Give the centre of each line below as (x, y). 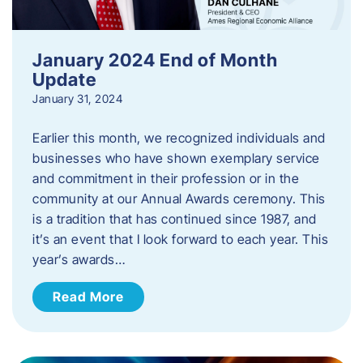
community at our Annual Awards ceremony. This (179, 198)
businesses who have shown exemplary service (176, 158)
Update (64, 79)
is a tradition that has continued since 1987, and (175, 218)
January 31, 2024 (77, 98)
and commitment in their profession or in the (166, 178)
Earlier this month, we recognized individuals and (179, 137)
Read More (88, 296)
